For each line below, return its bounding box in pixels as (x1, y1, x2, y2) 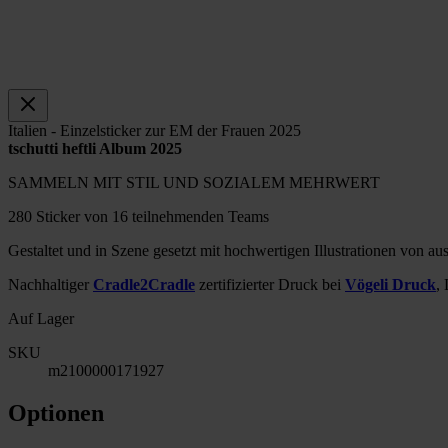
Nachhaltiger (8, 275, 93, 293)
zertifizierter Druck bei (195, 275, 345, 293)
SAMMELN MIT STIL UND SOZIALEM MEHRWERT (8, 173, 380, 191)
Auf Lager (8, 309, 74, 327)
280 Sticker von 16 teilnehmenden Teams (8, 207, 269, 225)
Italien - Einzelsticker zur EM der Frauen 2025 (8, 121, 301, 139)
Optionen (8, 399, 104, 426)
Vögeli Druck (345, 275, 436, 293)
